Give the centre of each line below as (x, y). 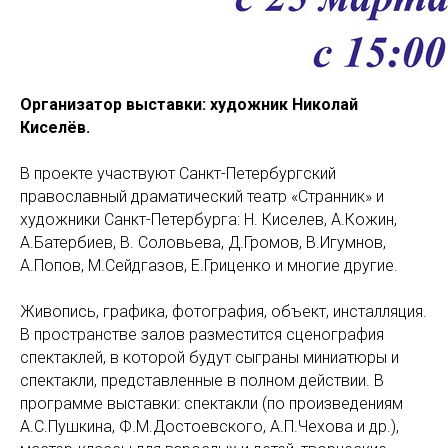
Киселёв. (55, 127)
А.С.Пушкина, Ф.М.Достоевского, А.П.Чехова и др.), (209, 426)
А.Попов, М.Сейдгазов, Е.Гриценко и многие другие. (209, 265)
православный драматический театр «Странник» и (202, 196)
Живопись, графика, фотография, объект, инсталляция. (223, 311)
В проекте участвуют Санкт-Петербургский (178, 173)
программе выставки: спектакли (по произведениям (211, 403)
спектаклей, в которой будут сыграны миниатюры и (209, 357)
